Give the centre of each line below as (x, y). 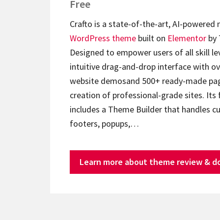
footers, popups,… (104, 124)
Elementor (187, 38)
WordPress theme (103, 38)
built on (152, 38)
